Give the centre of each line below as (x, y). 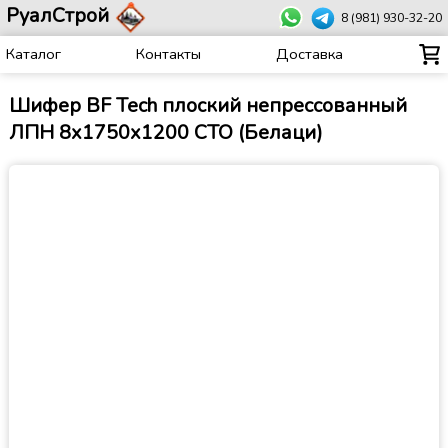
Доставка (309, 54)
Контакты (168, 54)
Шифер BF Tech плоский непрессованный (207, 106)
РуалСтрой (58, 16)
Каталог (34, 54)
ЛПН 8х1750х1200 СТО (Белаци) (165, 133)
